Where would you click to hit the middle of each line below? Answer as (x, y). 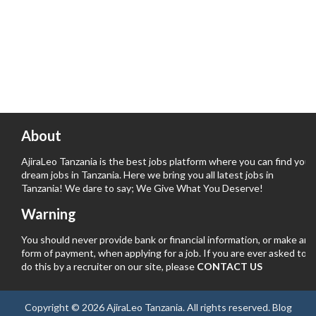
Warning (49, 213)
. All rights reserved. (227, 307)
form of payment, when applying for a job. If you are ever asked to (164, 253)
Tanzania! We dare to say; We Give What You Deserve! (142, 188)
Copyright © (53, 307)
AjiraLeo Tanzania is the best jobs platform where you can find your (168, 161)
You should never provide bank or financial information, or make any (168, 239)
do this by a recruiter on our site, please (109, 266)
